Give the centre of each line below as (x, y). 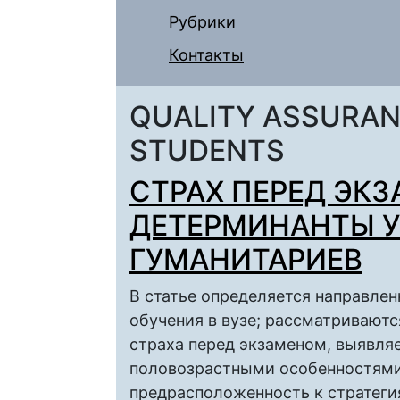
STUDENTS (207, 150)
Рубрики (202, 22)
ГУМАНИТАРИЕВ (246, 259)
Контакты (206, 55)
